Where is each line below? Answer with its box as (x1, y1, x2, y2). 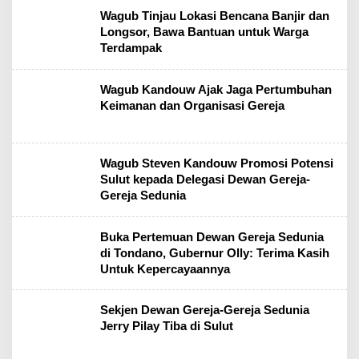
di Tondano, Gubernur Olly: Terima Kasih (100, 245, 329, 260)
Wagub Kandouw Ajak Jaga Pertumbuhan (100, 82, 332, 96)
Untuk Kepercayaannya (100, 261, 230, 276)
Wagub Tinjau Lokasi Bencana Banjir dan (100, 9, 329, 23)
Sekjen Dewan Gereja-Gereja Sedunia (100, 303, 309, 317)
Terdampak (100, 41, 162, 55)
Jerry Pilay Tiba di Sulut (100, 319, 233, 333)
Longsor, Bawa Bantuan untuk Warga (100, 25, 309, 39)
